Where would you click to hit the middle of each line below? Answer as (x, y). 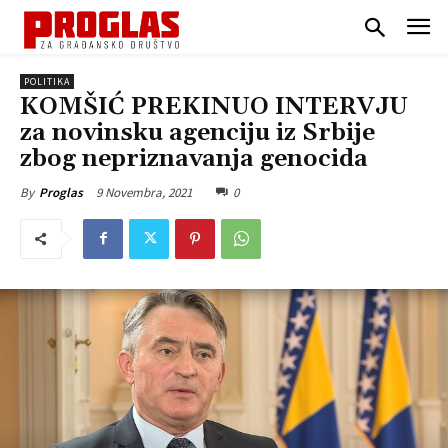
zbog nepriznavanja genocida (194, 158)
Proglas (61, 192)
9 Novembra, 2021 (144, 192)
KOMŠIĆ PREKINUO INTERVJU (214, 106)
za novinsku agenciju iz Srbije (197, 132)
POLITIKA (47, 81)
